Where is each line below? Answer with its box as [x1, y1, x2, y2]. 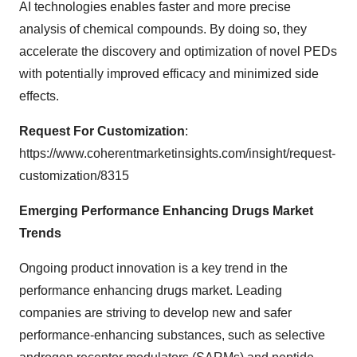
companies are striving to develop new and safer [19, 306, 292, 320]
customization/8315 [19, 169, 129, 182]
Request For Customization [19, 124, 185, 138]
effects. [19, 89, 59, 103]
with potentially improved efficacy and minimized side [19, 67, 319, 80]
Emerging [19, 204, 81, 218]
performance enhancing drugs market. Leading [19, 284, 282, 297]
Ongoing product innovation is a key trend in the [19, 261, 288, 275]
